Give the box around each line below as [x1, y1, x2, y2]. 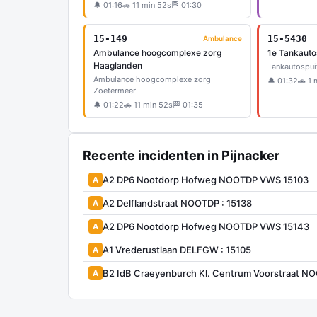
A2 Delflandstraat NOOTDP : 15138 [103, 197, 252, 209]
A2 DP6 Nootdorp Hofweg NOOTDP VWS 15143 [103, 220, 309, 232]
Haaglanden [93, 60, 142, 71]
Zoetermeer [93, 86, 136, 96]
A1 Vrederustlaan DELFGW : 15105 [103, 243, 251, 255]
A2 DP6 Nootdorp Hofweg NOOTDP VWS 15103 [103, 173, 309, 185]
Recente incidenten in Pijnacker [83, 148, 279, 163]
